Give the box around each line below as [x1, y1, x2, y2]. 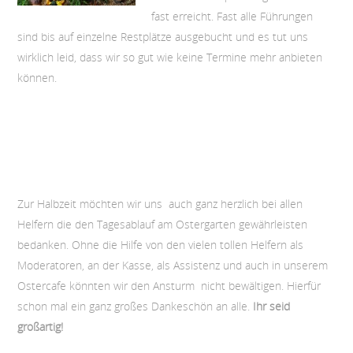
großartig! [17, 318, 63, 334]
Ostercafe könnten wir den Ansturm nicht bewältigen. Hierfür [17, 277, 321, 293]
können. [17, 69, 57, 85]
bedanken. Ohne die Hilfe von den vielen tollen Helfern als [17, 236, 303, 252]
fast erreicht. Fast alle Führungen [150, 8, 313, 24]
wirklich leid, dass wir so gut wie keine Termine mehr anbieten [17, 49, 322, 65]
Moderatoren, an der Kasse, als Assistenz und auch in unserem [17, 257, 328, 273]
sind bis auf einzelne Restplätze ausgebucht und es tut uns [17, 28, 308, 44]
